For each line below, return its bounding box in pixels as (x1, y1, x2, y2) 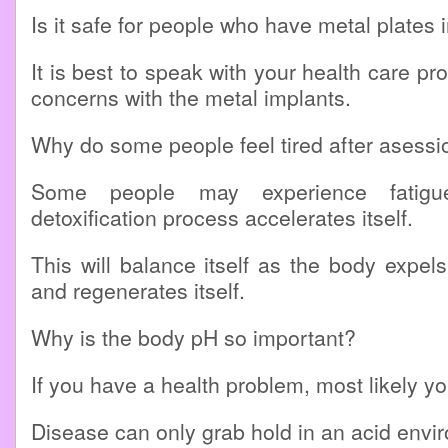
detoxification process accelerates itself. (31, 202, 413, 232)
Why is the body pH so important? (31, 322, 356, 352)
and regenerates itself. (31, 275, 245, 305)
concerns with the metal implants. (31, 82, 351, 112)
